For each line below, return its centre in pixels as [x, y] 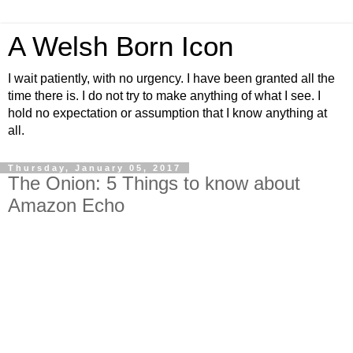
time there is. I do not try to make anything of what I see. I [164, 96]
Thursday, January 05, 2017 [95, 168]
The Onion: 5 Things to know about [154, 183]
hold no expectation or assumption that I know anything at [167, 113]
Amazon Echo [66, 205]
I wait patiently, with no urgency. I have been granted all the [171, 78]
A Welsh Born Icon [121, 46]
